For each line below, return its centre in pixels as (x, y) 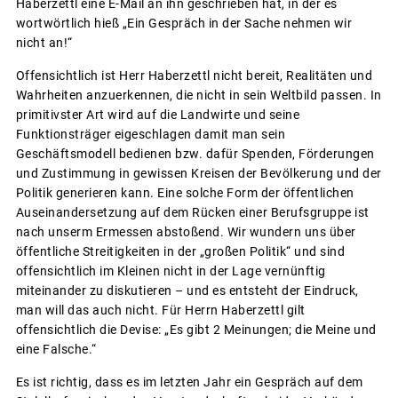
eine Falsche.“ (56, 349)
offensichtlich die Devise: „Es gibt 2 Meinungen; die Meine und (196, 329)
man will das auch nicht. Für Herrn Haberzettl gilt (160, 310)
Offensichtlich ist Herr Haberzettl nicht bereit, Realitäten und (194, 75)
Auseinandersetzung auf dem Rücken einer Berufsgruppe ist (192, 212)
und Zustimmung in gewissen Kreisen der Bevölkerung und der (199, 173)
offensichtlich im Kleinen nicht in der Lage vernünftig (171, 271)
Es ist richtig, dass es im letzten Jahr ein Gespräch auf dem (189, 382)
